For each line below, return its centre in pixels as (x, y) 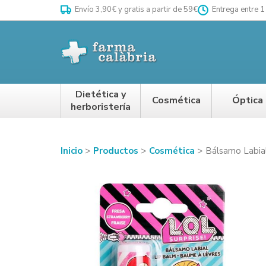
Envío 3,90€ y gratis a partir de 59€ (135, 9)
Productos (117, 151)
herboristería (101, 107)
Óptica (247, 101)
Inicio (73, 151)
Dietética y (101, 94)
